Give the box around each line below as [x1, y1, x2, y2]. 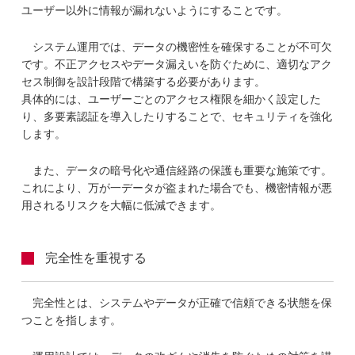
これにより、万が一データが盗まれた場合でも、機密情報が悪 [21, 179, 333, 195]
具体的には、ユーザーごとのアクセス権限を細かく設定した [21, 90, 322, 106]
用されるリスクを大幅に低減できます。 [21, 197, 222, 212]
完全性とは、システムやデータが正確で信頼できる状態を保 [32, 294, 333, 310]
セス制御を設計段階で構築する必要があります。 [21, 73, 266, 89]
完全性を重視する [45, 248, 147, 266]
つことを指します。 [21, 311, 122, 327]
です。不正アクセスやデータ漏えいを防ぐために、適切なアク [21, 55, 333, 71]
